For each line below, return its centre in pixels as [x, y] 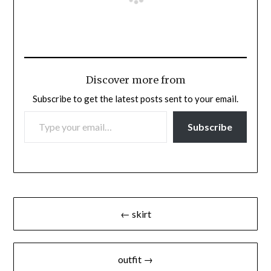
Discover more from [135, 80]
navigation [47, 226]
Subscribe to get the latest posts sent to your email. [135, 99]
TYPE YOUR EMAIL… [39, 111]
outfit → [135, 259]
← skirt [135, 214]
